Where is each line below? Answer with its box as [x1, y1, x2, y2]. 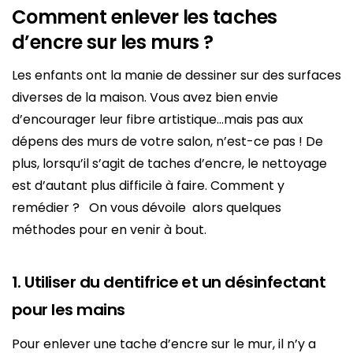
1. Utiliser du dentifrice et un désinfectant [12, 270, 326, 293]
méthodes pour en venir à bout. [12, 220, 206, 239]
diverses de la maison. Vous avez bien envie [12, 87, 278, 106]
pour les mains [12, 298, 125, 321]
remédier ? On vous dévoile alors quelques [12, 198, 281, 217]
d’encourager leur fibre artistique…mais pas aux [12, 110, 303, 128]
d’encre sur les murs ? [12, 28, 214, 55]
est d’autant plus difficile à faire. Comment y [12, 176, 284, 195]
